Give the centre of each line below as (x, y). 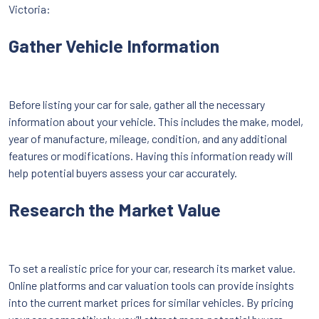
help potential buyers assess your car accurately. (123, 172)
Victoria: (30, 9)
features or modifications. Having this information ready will (151, 155)
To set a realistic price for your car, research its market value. (152, 268)
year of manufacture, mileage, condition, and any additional (148, 138)
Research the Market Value (115, 209)
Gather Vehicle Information (114, 45)
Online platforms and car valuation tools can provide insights (151, 285)
